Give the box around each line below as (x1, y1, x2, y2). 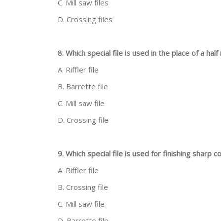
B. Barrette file (58, 81, 108, 91)
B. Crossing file (58, 182, 108, 192)
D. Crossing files (58, 14, 112, 24)
